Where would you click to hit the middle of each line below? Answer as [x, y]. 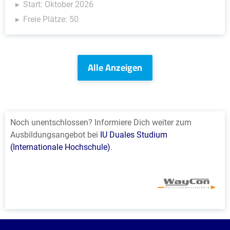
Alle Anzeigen [115, 67]
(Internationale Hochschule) [60, 147]
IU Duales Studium [134, 135]
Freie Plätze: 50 [51, 19]
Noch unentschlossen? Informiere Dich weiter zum [101, 122]
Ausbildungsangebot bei [55, 135]
